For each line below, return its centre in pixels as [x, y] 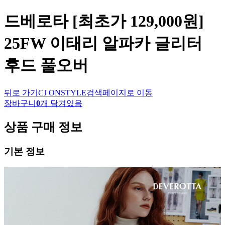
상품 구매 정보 [43, 127]
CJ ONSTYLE [62, 92]
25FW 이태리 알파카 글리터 [103, 43]
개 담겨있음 [61, 103]
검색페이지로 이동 [120, 92]
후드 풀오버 [46, 66]
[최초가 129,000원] [136, 21]
